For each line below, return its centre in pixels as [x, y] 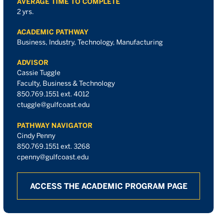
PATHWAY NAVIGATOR [55, 125]
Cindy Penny [36, 136]
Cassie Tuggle [39, 73]
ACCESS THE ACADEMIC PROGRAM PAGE [108, 186]
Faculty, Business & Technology [66, 83]
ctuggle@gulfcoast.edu [53, 105]
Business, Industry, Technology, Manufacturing [90, 42]
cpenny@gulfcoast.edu [53, 157]
